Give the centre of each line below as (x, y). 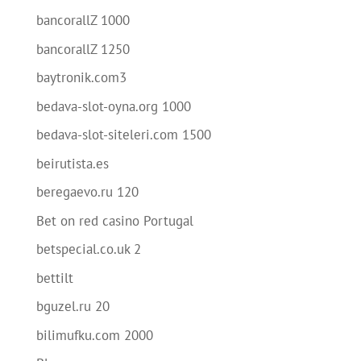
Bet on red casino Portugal (114, 220)
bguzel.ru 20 (73, 306)
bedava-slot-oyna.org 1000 (113, 106)
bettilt (54, 278)
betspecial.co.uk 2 (88, 249)
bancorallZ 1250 (83, 49)
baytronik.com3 (81, 77)
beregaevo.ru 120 (87, 192)
